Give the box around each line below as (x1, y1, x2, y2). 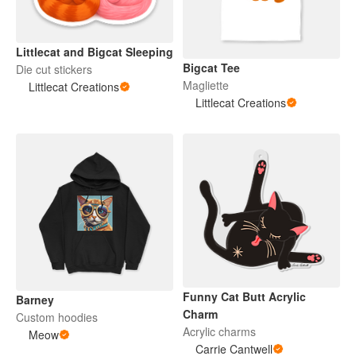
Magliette (183, 77, 229, 94)
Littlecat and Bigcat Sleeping (16, 43, 173, 60)
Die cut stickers (16, 60, 92, 77)
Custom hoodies (16, 309, 98, 326)
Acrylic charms (183, 323, 256, 340)
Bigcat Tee (183, 60, 240, 76)
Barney (16, 292, 54, 308)
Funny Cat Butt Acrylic (183, 288, 306, 305)
